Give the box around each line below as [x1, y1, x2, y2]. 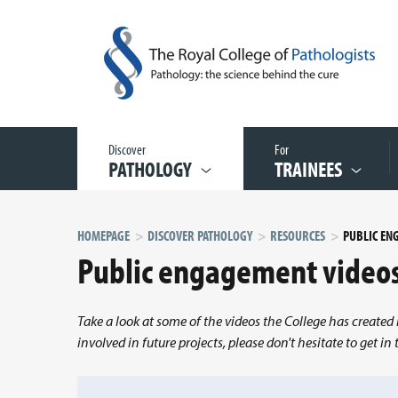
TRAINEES [275, 155, 342, 182]
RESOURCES [270, 227, 325, 244]
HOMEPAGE [77, 227, 130, 244]
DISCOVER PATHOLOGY [147, 227, 252, 244]
